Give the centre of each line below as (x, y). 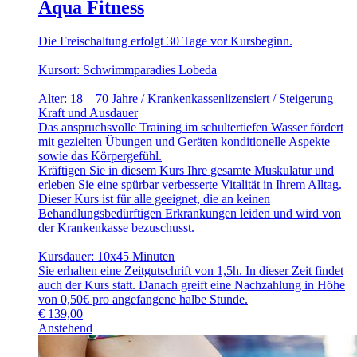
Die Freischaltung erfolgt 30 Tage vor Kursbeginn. (165, 41)
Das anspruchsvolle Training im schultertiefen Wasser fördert (191, 127)
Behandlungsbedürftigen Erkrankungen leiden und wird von (190, 213)
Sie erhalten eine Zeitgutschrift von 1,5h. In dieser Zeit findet (191, 270)
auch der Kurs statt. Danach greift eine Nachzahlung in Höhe (192, 284)
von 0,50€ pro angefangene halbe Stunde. (143, 299)
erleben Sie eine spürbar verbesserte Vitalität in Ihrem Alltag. (190, 184)
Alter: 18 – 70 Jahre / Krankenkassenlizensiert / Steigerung (186, 98)
